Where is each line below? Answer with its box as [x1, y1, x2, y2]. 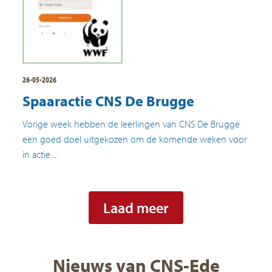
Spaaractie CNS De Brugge [22, 91, 195, 110]
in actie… [22, 148, 61, 160]
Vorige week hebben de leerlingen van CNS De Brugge [22, 117, 240, 130]
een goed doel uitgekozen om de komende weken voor [22, 132, 248, 145]
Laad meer [103, 198, 169, 217]
